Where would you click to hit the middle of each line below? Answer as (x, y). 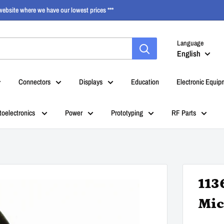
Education (145, 82)
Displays (91, 82)
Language (190, 43)
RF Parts (184, 113)
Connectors (34, 82)
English (189, 53)
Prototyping (127, 113)
